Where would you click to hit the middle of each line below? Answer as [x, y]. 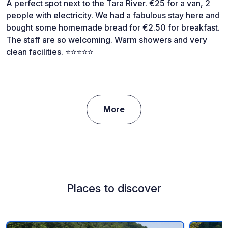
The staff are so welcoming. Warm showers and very [107, 39]
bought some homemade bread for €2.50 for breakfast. [113, 27]
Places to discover [114, 188]
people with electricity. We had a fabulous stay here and [113, 15]
